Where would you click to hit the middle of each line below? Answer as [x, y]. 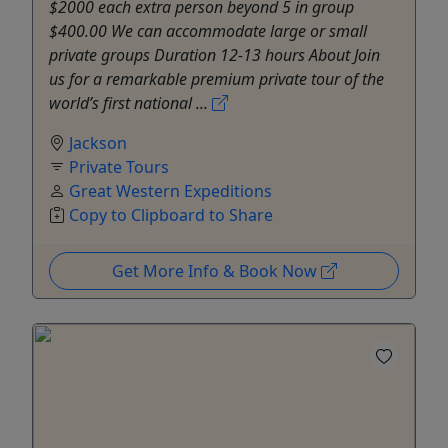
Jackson [98, 143]
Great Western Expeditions [170, 191]
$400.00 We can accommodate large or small [208, 31]
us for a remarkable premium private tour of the [216, 79]
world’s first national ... [130, 103]
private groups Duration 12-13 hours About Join [214, 55]
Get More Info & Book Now [216, 271]
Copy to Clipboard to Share [171, 215]
